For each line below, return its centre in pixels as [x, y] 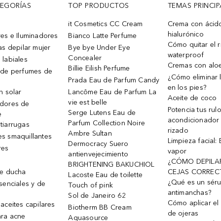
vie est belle [88, 102]
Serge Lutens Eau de [102, 113]
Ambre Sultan [90, 133]
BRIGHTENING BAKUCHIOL [111, 165]
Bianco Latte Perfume [103, 36]
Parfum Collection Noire [107, 123]
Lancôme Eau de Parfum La [112, 92]
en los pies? [187, 88]
